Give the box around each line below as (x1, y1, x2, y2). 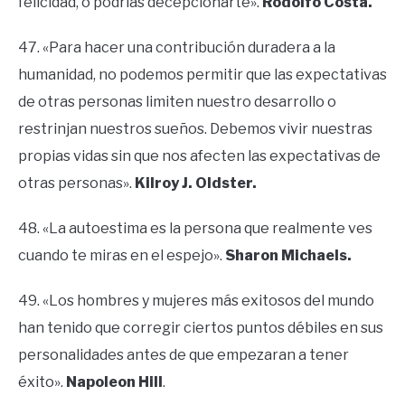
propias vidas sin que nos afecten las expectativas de (18, 147, 381, 165)
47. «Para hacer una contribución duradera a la (18, 39, 335, 57)
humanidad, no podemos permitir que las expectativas (18, 66, 387, 84)
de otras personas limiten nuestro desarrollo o (18, 93, 336, 111)
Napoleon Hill (66, 373, 163, 391)
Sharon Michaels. (225, 247, 352, 265)
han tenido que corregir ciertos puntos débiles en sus (18, 319, 383, 337)
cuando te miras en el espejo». (18, 247, 225, 265)
